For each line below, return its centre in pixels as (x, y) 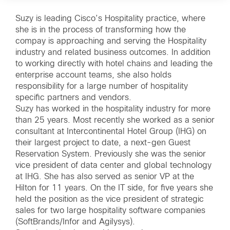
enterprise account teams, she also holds (93, 75)
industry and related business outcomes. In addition (113, 52)
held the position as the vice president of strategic (110, 199)
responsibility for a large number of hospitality (102, 86)
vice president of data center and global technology (113, 165)
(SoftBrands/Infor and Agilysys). (75, 222)
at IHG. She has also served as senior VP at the (105, 177)
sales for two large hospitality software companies (110, 210)
